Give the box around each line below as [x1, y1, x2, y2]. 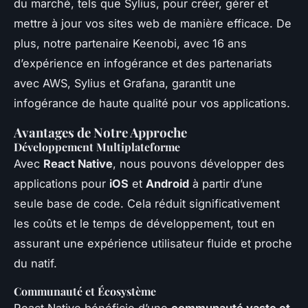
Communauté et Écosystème [14, 283, 156, 298]
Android [146, 176, 189, 190]
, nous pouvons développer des [113, 156, 285, 170]
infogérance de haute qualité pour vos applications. [14, 96, 290, 110]
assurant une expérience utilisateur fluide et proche [14, 236, 292, 250]
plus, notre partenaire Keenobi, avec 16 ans [14, 36, 247, 50]
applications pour [14, 176, 109, 190]
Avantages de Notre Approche [14, 123, 187, 141]
